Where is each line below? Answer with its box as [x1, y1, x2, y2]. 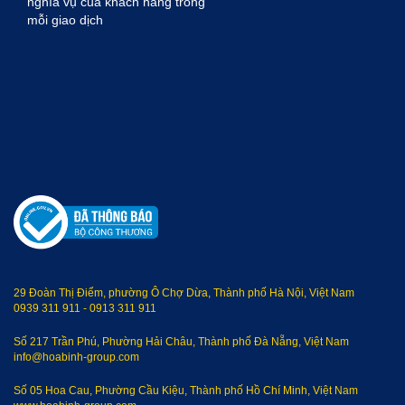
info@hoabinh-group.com [14, 350, 139, 363]
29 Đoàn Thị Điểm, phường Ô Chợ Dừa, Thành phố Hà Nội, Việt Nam [14, 286, 354, 299]
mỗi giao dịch [27, 12, 103, 27]
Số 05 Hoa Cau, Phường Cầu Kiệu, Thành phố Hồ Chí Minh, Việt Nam [14, 383, 358, 397]
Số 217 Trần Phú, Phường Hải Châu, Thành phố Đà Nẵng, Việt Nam [14, 334, 349, 348]
